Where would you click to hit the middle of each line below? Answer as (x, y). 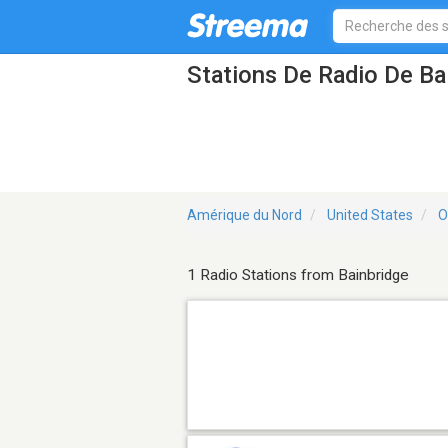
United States (370, 215)
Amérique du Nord (244, 215)
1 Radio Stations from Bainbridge (298, 275)
